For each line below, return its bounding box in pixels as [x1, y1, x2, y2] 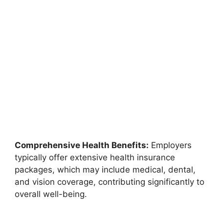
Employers [149, 140, 192, 150]
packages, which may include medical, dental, [15, 164, 196, 175]
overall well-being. [15, 189, 87, 199]
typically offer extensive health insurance [15, 152, 175, 162]
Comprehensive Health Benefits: [15, 140, 149, 150]
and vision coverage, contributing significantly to [15, 176, 204, 187]
